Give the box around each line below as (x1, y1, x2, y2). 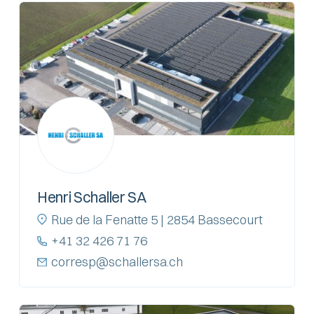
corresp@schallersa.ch (50, 253, 183, 270)
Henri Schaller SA (36, 187, 146, 206)
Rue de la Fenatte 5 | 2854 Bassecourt (50, 211, 262, 228)
